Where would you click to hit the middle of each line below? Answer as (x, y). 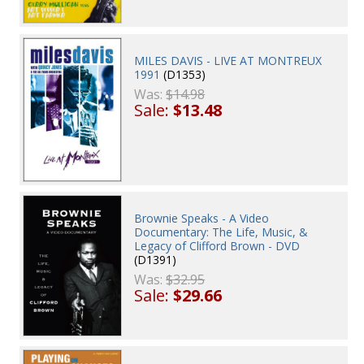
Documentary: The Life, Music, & (221, 232)
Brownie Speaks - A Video (202, 219)
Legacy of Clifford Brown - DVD (217, 246)
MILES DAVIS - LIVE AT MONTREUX (228, 60)
